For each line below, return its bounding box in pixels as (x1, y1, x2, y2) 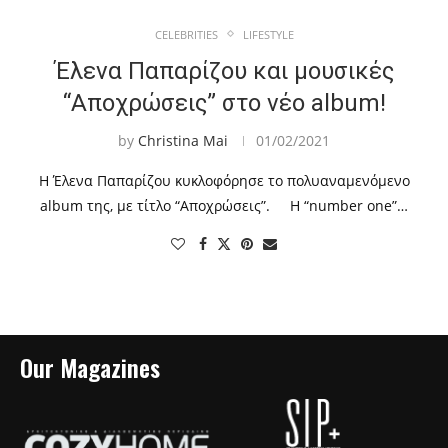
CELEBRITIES (154, 26, 218, 42)
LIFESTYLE (242, 26, 294, 42)
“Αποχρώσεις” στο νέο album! (62, 88, 386, 117)
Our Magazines (20, 348, 160, 385)
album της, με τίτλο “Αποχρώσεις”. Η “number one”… (40, 195, 408, 215)
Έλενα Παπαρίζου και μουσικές (54, 56, 394, 85)
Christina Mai (138, 130, 228, 150)
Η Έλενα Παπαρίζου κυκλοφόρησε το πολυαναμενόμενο (38, 170, 410, 190)
